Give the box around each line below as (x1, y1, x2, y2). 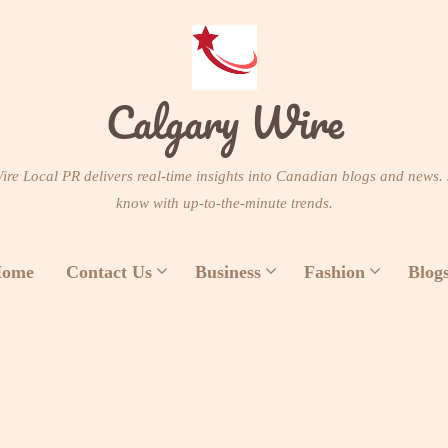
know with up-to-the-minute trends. (115, 195, 333, 211)
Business (194, 262, 261, 282)
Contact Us (65, 262, 152, 282)
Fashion (303, 262, 365, 282)
